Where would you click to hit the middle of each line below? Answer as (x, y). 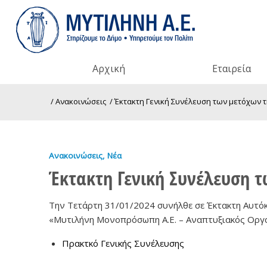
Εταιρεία (232, 69)
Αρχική (109, 69)
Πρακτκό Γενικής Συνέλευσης (123, 243)
